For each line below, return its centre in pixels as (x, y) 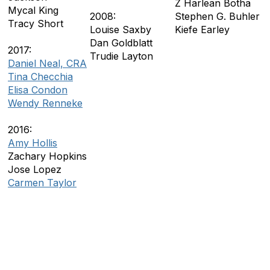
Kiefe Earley (204, 30)
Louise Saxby (121, 30)
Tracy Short (36, 24)
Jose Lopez (35, 169)
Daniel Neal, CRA (47, 63)
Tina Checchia (40, 77)
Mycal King (33, 10)
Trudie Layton (121, 56)
